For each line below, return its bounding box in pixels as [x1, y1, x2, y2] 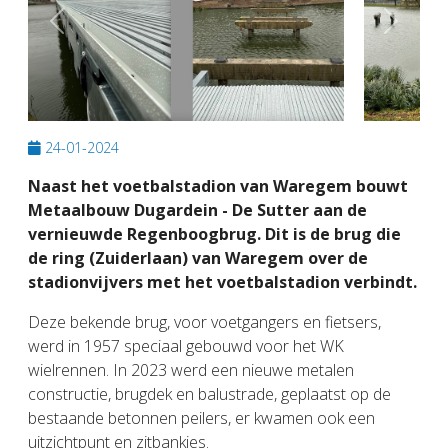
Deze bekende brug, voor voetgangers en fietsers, [28, 311, 381, 334]
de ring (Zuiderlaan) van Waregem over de [28, 247, 368, 270]
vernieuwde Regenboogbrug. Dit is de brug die [28, 223, 401, 246]
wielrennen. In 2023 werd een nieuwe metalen [28, 359, 354, 382]
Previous [55, 20, 122, 43]
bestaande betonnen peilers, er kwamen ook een [28, 407, 375, 430]
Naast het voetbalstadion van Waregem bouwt [28, 175, 408, 198]
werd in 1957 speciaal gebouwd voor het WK [28, 335, 344, 358]
